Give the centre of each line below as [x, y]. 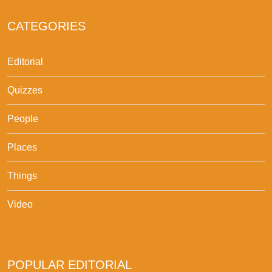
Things [22, 175]
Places [22, 147]
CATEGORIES [46, 26]
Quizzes [25, 90]
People [23, 118]
